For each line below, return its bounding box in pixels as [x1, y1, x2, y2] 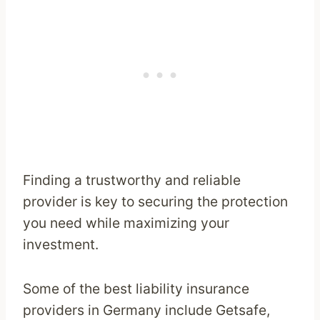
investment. [23, 236, 99, 254]
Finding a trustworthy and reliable [23, 171, 241, 189]
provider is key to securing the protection [23, 193, 288, 211]
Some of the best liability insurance [23, 280, 249, 298]
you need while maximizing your [23, 214, 229, 232]
